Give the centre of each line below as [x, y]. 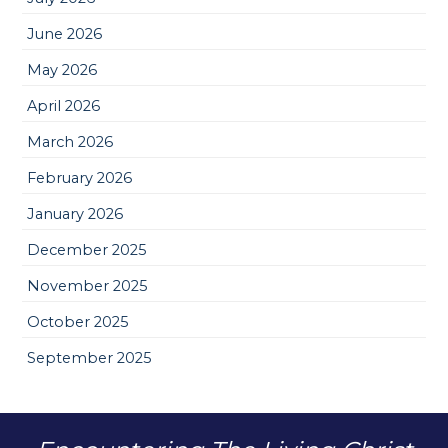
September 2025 [90, 357]
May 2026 [62, 69]
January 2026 [75, 213]
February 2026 [80, 177]
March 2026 [70, 141]
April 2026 [64, 105]
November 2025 [88, 285]
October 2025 [78, 321]
